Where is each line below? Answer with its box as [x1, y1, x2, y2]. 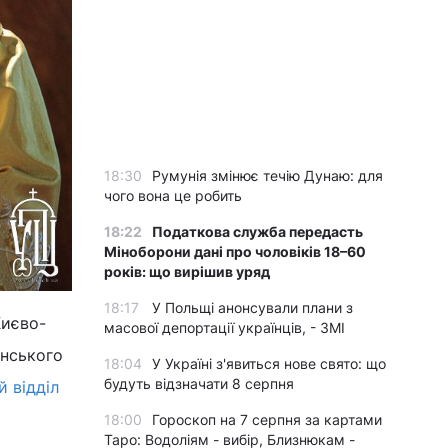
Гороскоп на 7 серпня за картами [152, 411, 382, 428]
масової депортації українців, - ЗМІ [104, 319, 345, 336]
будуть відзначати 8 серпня [104, 375, 294, 392]
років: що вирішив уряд [104, 263, 270, 280]
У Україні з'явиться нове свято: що [152, 355, 386, 372]
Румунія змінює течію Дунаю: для [152, 167, 383, 184]
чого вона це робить [104, 187, 242, 204]
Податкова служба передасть [152, 223, 363, 240]
